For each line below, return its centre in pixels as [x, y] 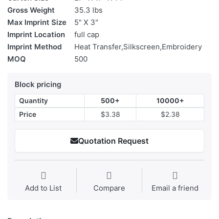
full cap [87, 35]
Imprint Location [36, 35]
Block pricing [38, 85]
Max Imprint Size [37, 22]
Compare [109, 188]
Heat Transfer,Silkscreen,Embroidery [138, 47]
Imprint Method [34, 47]
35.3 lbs [88, 10]
